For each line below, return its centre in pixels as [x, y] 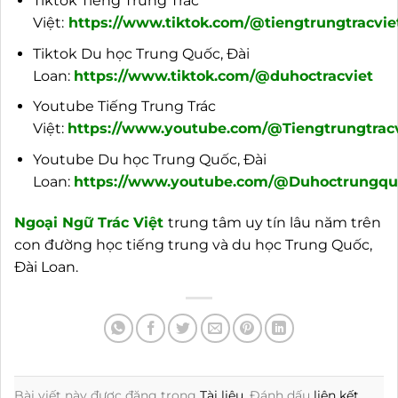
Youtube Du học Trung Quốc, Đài [149, 159]
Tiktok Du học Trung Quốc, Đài [141, 53]
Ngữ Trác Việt [111, 222]
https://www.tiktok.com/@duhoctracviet [223, 76]
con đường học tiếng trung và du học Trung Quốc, [193, 244]
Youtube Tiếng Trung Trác [124, 107]
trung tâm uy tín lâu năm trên [275, 222]
